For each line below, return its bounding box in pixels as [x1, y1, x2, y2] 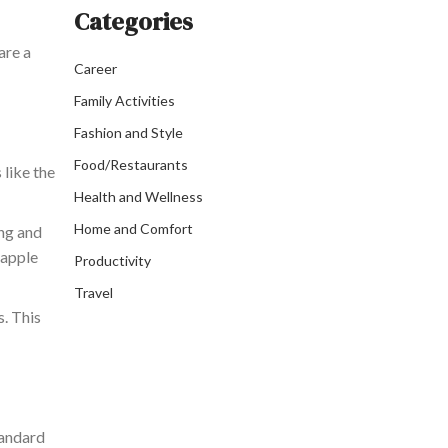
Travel [74, 284, 113, 302]
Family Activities [74, 92, 175, 110]
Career [74, 60, 117, 78]
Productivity [74, 252, 151, 270]
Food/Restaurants [74, 156, 188, 174]
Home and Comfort [74, 220, 193, 238]
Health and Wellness [74, 188, 203, 206]
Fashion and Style [74, 124, 183, 142]
